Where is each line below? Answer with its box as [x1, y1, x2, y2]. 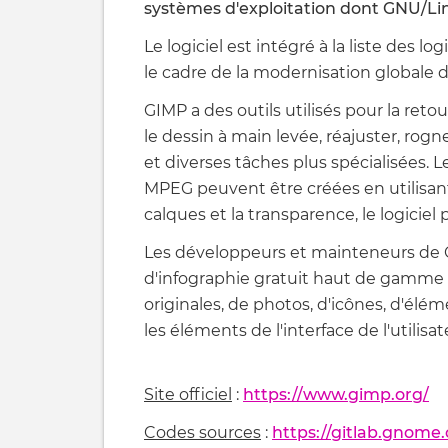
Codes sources [144, 423, 261, 443]
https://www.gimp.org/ [243, 385, 429, 405]
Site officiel [144, 385, 232, 405]
